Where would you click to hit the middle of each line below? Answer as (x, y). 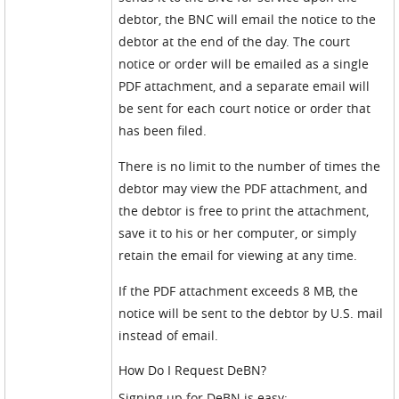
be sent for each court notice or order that (245, 108)
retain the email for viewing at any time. (238, 255)
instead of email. (169, 335)
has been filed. (165, 130)
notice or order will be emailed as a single (244, 64)
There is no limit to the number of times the (250, 166)
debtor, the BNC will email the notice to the (248, 19)
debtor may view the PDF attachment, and (244, 188)
